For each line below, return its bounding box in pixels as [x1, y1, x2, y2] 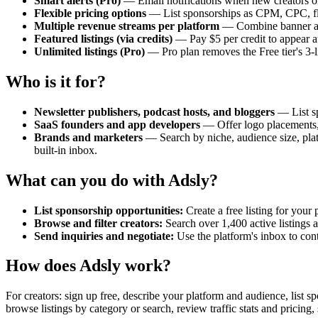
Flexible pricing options [34, 6, 146, 19]
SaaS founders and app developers [34, 118, 200, 131]
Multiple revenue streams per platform [34, 19, 219, 32]
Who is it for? [6, 72, 106, 91]
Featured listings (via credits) [34, 32, 172, 45]
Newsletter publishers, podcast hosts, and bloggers [34, 105, 275, 118]
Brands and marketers [34, 131, 143, 143]
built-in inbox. [34, 143, 97, 156]
